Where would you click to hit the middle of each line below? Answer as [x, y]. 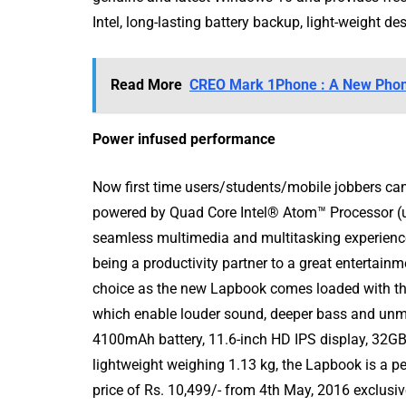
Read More [146, 85]
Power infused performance [184, 139]
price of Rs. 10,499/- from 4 [180, 390]
